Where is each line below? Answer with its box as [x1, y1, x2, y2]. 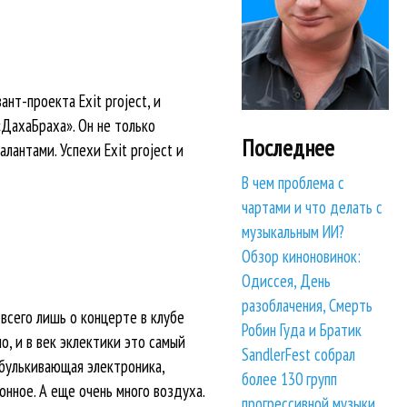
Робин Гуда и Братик [242, 319, 362, 342]
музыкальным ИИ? [242, 221, 345, 243]
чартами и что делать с [242, 196, 383, 219]
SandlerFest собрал [242, 343, 356, 366]
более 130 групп [242, 368, 338, 391]
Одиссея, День [242, 270, 332, 293]
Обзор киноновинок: [242, 245, 362, 268]
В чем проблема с [242, 172, 345, 194]
